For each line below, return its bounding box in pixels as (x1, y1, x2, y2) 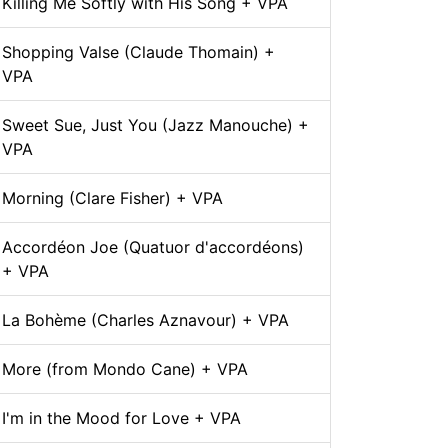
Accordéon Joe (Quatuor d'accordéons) (2, 237, 304, 258)
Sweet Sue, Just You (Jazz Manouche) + (2, 115, 309, 136)
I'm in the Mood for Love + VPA (2, 408, 241, 429)
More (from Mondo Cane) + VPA (2, 359, 248, 380)
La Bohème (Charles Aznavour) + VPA (2, 310, 289, 331)
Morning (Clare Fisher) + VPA (2, 188, 223, 209)
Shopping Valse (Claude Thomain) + (2, 42, 275, 63)
